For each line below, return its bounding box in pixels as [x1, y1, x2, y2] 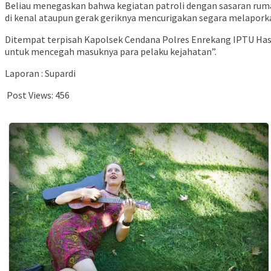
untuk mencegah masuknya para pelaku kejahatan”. [5, 45, 217, 58]
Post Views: [7, 89, 53, 102]
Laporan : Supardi [5, 67, 76, 80]
